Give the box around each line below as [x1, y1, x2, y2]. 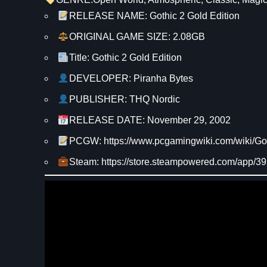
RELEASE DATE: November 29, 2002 [69, 115, 231, 126]
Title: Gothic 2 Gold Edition [69, 52, 182, 63]
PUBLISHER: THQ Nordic [69, 94, 180, 105]
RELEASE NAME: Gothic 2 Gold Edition [69, 11, 240, 21]
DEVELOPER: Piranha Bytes [69, 73, 193, 84]
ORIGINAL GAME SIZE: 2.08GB [69, 32, 205, 42]
